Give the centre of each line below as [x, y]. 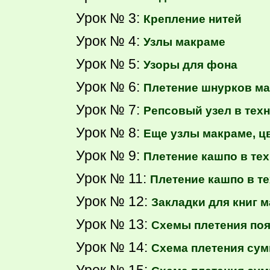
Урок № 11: [113, 178]
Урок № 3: [110, 18]
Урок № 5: [110, 64]
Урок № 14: [114, 247]
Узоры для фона [190, 64]
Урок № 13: [114, 224]
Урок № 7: [110, 109]
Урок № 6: [110, 86]
